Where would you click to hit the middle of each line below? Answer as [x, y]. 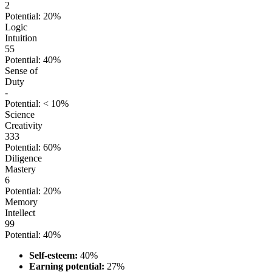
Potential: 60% [33, 148]
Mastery [20, 169]
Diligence [23, 158]
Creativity [24, 126]
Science [20, 115]
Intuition [21, 38]
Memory [21, 202]
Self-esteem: [53, 256]
